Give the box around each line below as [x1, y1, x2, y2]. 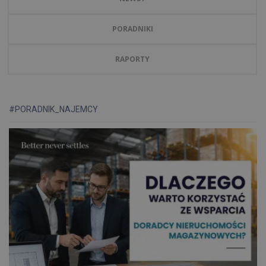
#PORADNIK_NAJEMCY [9, 104, 98, 114]
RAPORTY [115, 54, 150, 64]
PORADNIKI [112, 24, 153, 34]
